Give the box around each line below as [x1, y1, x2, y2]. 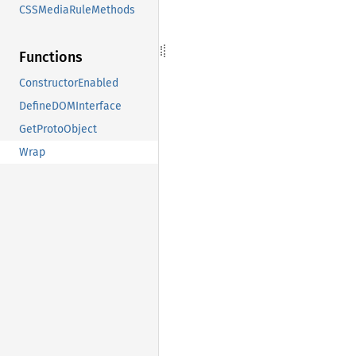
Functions [19, 48, 83, 67]
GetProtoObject [19, 122, 97, 137]
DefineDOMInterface [19, 99, 122, 114]
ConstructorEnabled [19, 76, 118, 91]
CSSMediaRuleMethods [19, 3, 135, 17]
